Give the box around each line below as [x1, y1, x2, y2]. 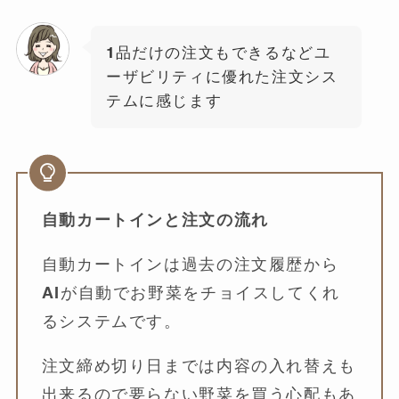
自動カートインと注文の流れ [41, 208, 269, 230]
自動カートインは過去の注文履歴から [41, 253, 339, 274]
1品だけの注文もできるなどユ [105, 43, 331, 63]
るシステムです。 [41, 310, 182, 331]
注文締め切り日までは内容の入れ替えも [41, 354, 356, 376]
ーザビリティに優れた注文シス [105, 67, 338, 87]
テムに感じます [105, 91, 223, 111]
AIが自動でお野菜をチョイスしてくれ [41, 281, 340, 303]
